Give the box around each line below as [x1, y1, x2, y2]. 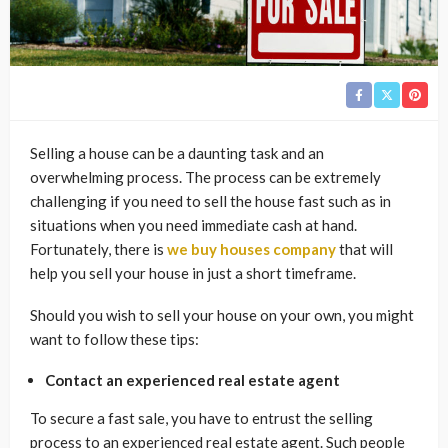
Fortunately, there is [30, 239, 167, 258]
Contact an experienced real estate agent [45, 370, 340, 389]
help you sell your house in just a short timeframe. [30, 263, 359, 282]
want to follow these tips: [30, 329, 199, 348]
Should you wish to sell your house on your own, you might [30, 305, 414, 324]
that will [339, 239, 393, 258]
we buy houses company [167, 239, 336, 258]
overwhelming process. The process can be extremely [30, 167, 381, 186]
